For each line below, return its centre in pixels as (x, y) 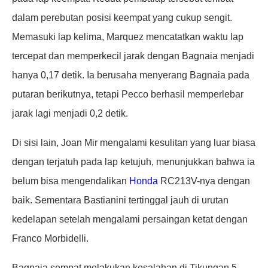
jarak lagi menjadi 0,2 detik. (70, 113)
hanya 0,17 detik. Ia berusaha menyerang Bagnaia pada (131, 75)
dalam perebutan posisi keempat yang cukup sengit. (122, 17)
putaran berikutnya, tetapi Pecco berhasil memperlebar (128, 94)
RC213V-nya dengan (204, 181)
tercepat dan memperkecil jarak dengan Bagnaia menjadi (133, 56)
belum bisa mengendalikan (71, 181)
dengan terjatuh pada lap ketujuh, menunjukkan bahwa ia (133, 162)
